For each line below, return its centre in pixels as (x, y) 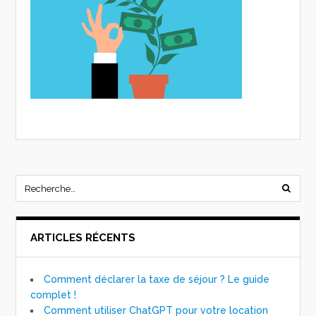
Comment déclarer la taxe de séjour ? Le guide (157, 279)
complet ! (54, 295)
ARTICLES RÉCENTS (83, 238)
